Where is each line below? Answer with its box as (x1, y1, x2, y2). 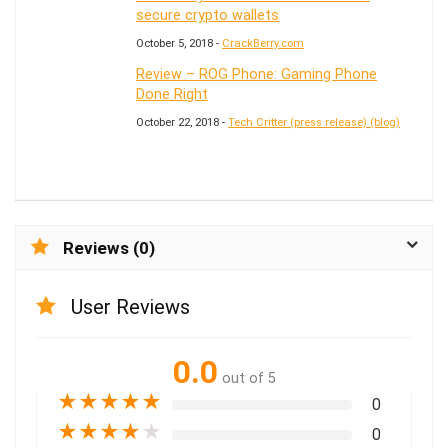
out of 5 (221, 369, 276, 387)
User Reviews (71, 294, 190, 319)
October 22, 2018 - (136, 115, 228, 129)
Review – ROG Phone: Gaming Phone (136, 65, 377, 83)
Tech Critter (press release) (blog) (228, 115, 400, 129)
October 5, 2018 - (136, 36, 222, 50)
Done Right (136, 85, 208, 103)
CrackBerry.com (222, 36, 304, 50)
